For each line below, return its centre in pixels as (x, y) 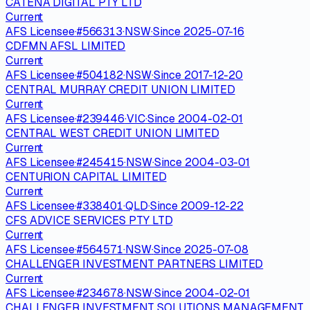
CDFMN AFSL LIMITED (66, 46)
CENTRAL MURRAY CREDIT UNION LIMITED (120, 89)
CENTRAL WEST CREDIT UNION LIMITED (112, 133)
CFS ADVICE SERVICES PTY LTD (89, 220)
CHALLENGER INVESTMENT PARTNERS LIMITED (135, 264)
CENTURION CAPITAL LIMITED (86, 176)
